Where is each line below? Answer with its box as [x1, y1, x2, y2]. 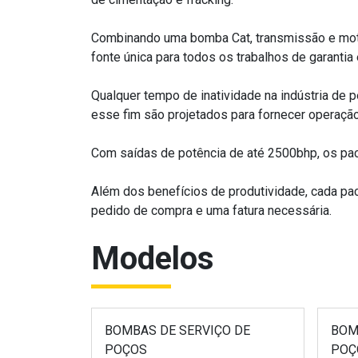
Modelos [91, 240, 214, 277]
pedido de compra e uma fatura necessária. [91, 203, 332, 218]
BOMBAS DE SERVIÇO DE [105, 323, 250, 338]
